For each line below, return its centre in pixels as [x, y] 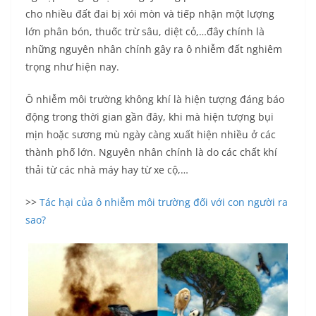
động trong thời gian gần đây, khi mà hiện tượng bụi [150, 117]
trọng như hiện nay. [72, 67]
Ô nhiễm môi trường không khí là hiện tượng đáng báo [155, 99]
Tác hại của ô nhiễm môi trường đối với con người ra [164, 202]
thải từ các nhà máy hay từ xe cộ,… [107, 170]
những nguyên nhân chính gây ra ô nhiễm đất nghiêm [154, 49]
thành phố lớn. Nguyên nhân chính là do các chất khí [151, 152]
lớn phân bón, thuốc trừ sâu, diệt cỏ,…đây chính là [145, 32]
